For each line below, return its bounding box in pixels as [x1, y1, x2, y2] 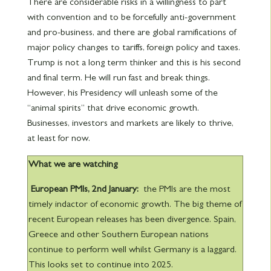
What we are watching [28, 158, 117, 169]
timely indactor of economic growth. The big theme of [28, 198, 241, 209]
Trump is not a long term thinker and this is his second [27, 57, 241, 67]
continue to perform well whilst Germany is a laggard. [28, 244, 237, 254]
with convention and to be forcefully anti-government [27, 11, 236, 22]
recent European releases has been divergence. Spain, [28, 214, 236, 224]
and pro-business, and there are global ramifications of [27, 27, 236, 37]
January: [106, 183, 139, 194]
